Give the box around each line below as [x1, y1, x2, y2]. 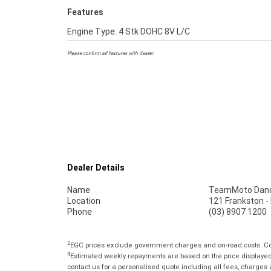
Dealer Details [67, 162, 125, 173]
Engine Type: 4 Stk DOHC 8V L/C [67, 26, 190, 38]
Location [67, 195, 100, 206]
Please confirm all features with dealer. [67, 50, 154, 57]
